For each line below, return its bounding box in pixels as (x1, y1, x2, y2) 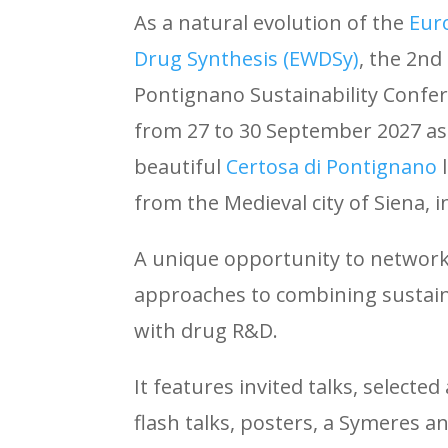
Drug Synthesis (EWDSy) (134, 45, 360, 73)
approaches (134, 281, 252, 309)
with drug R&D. (134, 317, 279, 345)
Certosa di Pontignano (226, 153, 438, 181)
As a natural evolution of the (134, 9, 410, 37)
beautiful (134, 153, 227, 181)
